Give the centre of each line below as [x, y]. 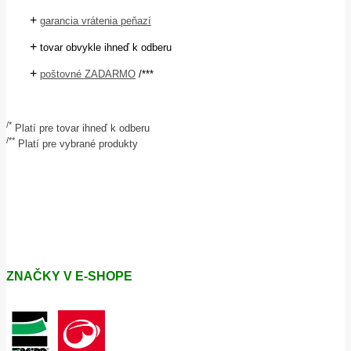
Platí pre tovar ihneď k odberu [81, 128]
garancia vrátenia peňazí [96, 21]
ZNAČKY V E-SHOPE [69, 276]
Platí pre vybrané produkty [76, 143]
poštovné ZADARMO [88, 74]
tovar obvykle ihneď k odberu [106, 47]
